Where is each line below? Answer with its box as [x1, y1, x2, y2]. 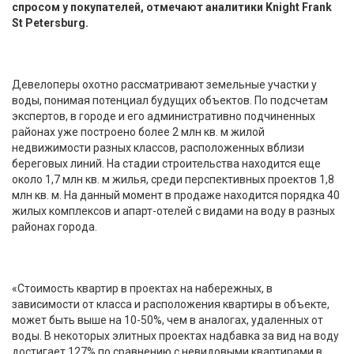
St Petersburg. [12, 16, 88, 29]
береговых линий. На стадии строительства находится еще [12, 156, 321, 170]
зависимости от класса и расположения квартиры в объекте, [12, 297, 330, 311]
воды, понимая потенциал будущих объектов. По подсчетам [12, 93, 328, 107]
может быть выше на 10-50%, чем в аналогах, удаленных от [12, 313, 323, 326]
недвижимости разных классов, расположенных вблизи [12, 141, 304, 154]
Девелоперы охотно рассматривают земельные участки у [12, 77, 317, 91]
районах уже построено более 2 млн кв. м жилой [12, 125, 265, 138]
